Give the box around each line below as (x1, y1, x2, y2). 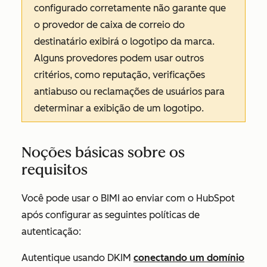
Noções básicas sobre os (21, 144, 185, 161)
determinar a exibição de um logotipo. (34, 103, 204, 114)
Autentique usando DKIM (21, 252, 133, 263)
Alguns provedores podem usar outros (34, 52, 204, 64)
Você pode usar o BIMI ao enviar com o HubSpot (21, 193, 235, 204)
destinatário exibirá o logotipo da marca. (34, 36, 215, 47)
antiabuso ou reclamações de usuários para (34, 86, 225, 97)
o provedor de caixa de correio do (34, 19, 185, 30)
